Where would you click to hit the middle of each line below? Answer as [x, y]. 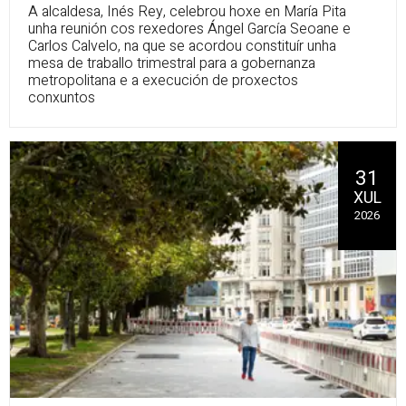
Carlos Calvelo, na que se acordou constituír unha [182, 46]
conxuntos [62, 97]
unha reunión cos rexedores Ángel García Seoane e [189, 29]
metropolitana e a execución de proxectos [163, 80]
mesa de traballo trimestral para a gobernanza [172, 63]
